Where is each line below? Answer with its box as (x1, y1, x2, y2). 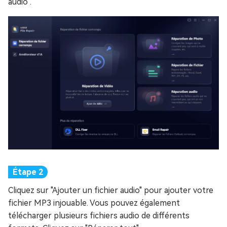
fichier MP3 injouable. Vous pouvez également (8, 198, 180, 208)
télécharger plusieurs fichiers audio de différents (8, 210, 190, 220)
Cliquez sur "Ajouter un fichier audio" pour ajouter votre (8, 185, 213, 195)
